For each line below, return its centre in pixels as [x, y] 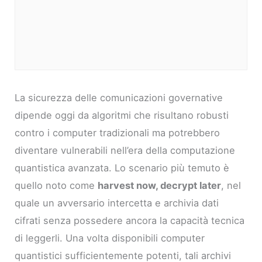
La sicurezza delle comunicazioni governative [119, 98]
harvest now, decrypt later [160, 186]
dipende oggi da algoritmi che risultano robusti [122, 116]
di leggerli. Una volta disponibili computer [110, 238]
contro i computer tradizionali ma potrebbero [118, 133]
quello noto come [56, 186]
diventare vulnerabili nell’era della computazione [125, 151]
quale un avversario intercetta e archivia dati [117, 203]
